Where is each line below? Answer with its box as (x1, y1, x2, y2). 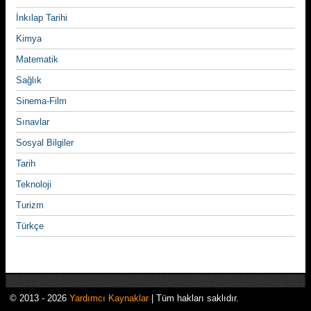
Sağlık (16, 75, 42, 85)
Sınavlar (16, 117, 49, 127)
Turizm (16, 200, 44, 210)
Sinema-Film (16, 96, 67, 106)
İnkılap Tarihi (16, 12, 67, 23)
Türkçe (16, 221, 44, 231)
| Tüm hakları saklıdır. (149, 293, 239, 303)
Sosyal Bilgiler (16, 137, 74, 148)
